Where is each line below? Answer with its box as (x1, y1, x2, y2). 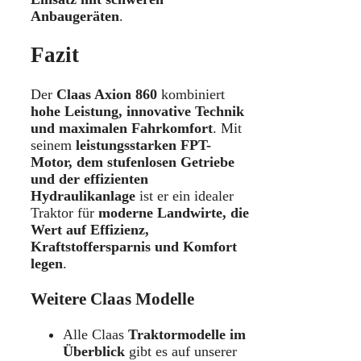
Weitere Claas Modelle (31, 288, 194, 309)
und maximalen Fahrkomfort (31, 119, 213, 136)
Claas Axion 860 (56, 85, 157, 102)
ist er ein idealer (135, 187, 234, 204)
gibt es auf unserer (125, 342, 237, 359)
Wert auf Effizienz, (31, 221, 149, 238)
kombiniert (157, 85, 225, 102)
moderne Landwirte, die (98, 204, 249, 221)
